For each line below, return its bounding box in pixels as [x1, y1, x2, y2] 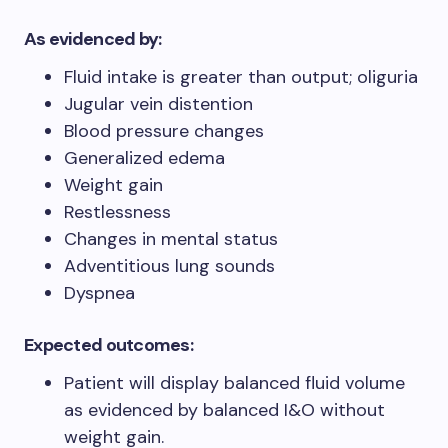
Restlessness [64, 199, 171, 224]
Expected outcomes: [24, 332, 194, 357]
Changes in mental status [64, 226, 283, 251]
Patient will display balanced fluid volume [64, 370, 405, 395]
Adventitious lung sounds [64, 253, 275, 278]
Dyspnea [64, 280, 135, 305]
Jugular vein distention [64, 91, 253, 116]
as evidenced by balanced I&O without [64, 397, 385, 422]
